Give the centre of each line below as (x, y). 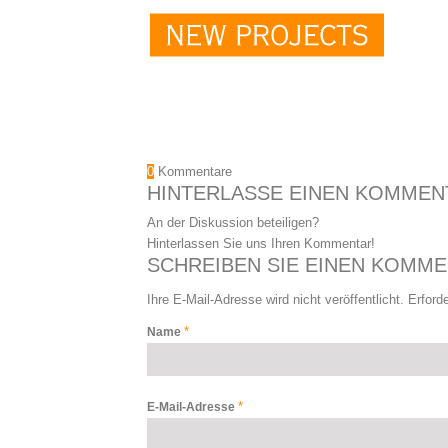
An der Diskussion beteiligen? (233, 223)
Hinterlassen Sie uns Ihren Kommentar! (261, 244)
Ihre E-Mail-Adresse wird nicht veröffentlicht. (275, 300)
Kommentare (195, 172)
